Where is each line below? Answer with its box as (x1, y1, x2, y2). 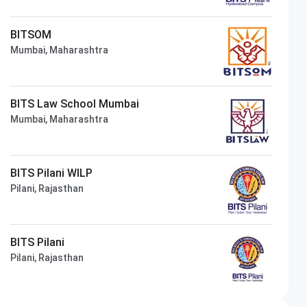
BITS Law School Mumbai (10, 97, 140, 110)
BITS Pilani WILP (10, 166, 93, 180)
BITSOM (10, 27, 52, 41)
